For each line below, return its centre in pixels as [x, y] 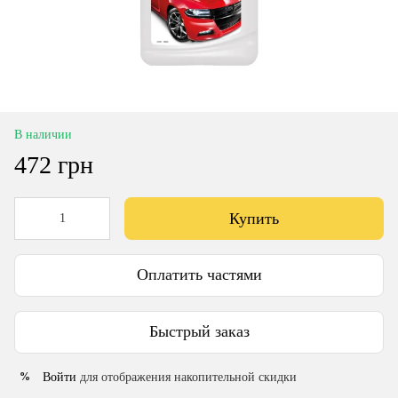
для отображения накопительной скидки [187, 377]
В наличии [43, 134]
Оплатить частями [199, 275]
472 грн [54, 164]
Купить [254, 218]
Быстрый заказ [199, 332]
